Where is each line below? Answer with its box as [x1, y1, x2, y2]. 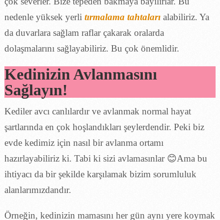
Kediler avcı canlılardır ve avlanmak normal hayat [4, 106, 191, 116]
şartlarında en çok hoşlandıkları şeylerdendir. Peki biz [4, 121, 204, 132]
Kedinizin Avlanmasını [4, 65, 157, 83]
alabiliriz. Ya [160, 11, 209, 22]
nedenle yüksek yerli [4, 11, 84, 22]
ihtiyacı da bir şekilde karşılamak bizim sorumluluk [4, 168, 196, 179]
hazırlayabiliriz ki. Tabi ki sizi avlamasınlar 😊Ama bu [4, 153, 207, 164]
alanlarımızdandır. [4, 184, 71, 195]
